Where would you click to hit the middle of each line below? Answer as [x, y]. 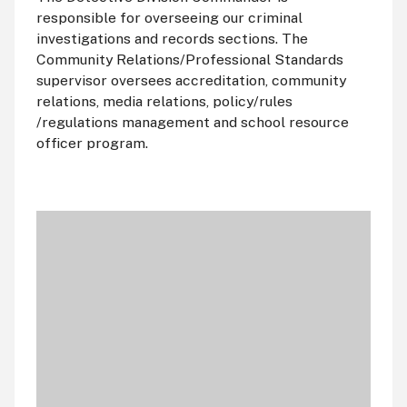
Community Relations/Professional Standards [189, 59]
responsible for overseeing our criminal [169, 17]
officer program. [92, 143]
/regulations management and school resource [192, 122]
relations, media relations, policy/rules [164, 101]
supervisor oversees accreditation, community [191, 80]
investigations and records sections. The [172, 38]
